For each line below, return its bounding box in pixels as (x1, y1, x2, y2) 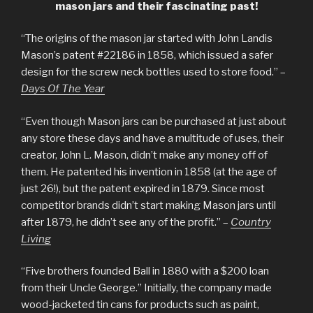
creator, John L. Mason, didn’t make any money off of (21, 148, 268, 161)
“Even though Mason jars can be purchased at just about (21, 115, 286, 128)
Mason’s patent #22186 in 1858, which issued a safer (21, 49, 273, 62)
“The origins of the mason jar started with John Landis (21, 32, 272, 45)
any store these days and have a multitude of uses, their (21, 131, 284, 145)
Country (231, 215, 271, 228)
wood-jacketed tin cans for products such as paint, (21, 298, 259, 312)
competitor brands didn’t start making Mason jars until (21, 198, 276, 212)
